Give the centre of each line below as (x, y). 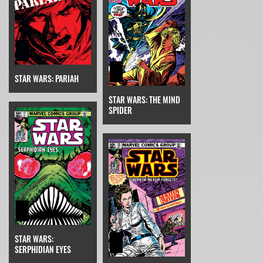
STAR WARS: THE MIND (144, 100)
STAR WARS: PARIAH (47, 79)
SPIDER (120, 110)
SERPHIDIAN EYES (43, 249)
